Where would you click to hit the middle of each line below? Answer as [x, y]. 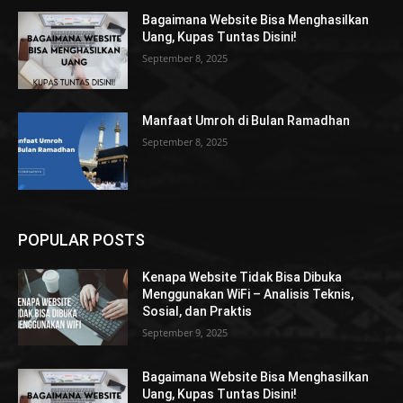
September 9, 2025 [185, 332]
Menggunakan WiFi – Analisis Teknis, [248, 294]
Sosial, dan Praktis [197, 311]
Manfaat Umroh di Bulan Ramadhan [246, 120]
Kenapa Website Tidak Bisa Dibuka [242, 277]
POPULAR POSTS [81, 239]
